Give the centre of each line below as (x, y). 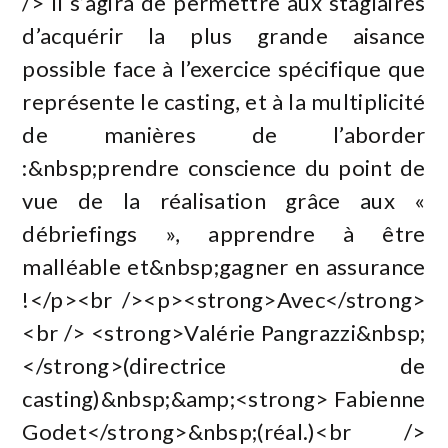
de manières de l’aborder (224, 134)
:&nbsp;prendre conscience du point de (224, 167)
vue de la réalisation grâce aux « (224, 200)
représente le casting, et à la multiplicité (224, 101)
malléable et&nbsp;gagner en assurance (224, 266)
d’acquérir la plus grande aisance (224, 35)
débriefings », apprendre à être (224, 233)
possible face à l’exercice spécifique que (224, 68)
